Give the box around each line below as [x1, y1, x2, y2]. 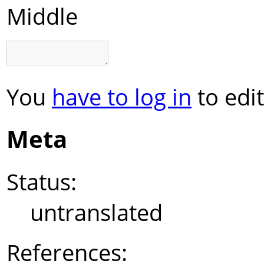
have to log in [52, 81, 192, 112]
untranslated [30, 197, 163, 228]
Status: [6, 166, 77, 197]
